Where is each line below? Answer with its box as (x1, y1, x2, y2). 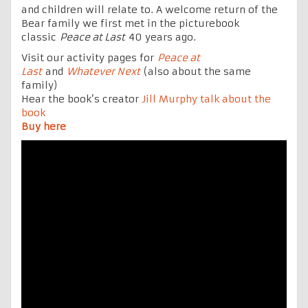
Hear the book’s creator (21, 92, 142, 105)
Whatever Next (67, 65, 140, 78)
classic (21, 30, 60, 43)
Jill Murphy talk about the (142, 92, 271, 105)
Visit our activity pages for (21, 51, 157, 64)
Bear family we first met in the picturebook (21, 16, 239, 30)
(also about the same (144, 65, 251, 78)
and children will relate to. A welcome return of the (21, 3, 278, 16)
